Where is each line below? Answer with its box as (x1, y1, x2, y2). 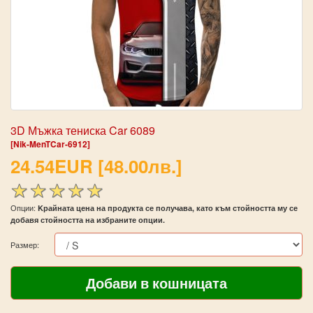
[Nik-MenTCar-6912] (10, 138, 90, 150)
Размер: (10, 238, 39, 250)
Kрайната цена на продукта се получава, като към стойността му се (38, 202, 298, 213)
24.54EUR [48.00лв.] (10, 153, 182, 179)
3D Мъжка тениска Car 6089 (10, 122, 155, 138)
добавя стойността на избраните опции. (10, 214, 165, 225)
